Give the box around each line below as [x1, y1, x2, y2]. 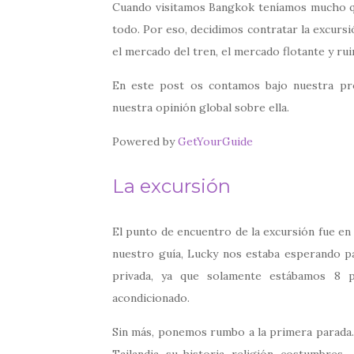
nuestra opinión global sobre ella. [112, 100, 289, 115]
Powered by [112, 134, 178, 149]
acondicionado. [112, 290, 190, 305]
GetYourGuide [178, 134, 253, 149]
